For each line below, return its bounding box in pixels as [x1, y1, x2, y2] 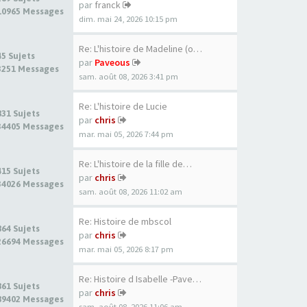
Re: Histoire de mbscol [79, 215, 171, 228]
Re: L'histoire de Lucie [79, 100, 167, 112]
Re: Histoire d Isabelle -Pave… [79, 273, 201, 285]
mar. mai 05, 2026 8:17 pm [79, 244, 173, 254]
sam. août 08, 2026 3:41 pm [79, 71, 178, 82]
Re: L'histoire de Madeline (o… [79, 42, 202, 55]
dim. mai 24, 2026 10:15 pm [79, 14, 177, 24]
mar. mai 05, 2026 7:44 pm [79, 129, 173, 139]
